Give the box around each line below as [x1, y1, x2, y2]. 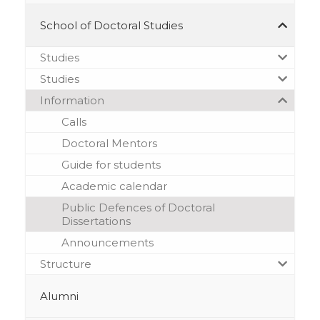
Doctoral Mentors [61, 136, 157, 150]
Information [39, 93, 104, 107]
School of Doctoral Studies [39, 18, 183, 32]
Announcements [61, 235, 154, 249]
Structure [39, 256, 91, 271]
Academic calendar [61, 179, 167, 193]
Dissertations [61, 214, 131, 228]
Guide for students [61, 157, 161, 171]
